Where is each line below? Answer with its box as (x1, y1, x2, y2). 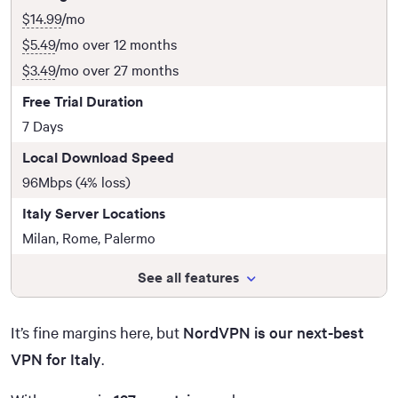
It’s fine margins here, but (11, 322, 183, 344)
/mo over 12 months (55, 35, 177, 54)
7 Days (22, 116, 63, 136)
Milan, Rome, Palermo (22, 228, 155, 248)
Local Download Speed (22, 148, 174, 167)
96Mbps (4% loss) (22, 172, 131, 192)
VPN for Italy (11, 348, 101, 370)
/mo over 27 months (55, 60, 179, 80)
